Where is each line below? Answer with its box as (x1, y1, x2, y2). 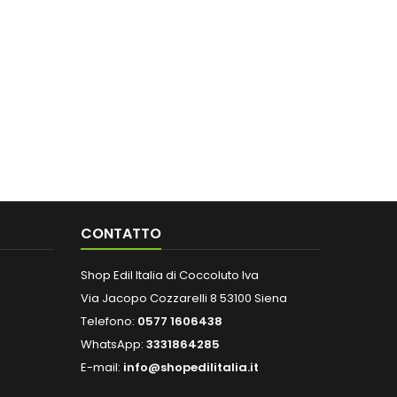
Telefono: (81, 313, 137, 330)
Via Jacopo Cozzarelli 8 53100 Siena (81, 290, 287, 307)
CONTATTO (81, 223, 161, 244)
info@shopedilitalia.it (123, 359, 259, 376)
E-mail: (81, 359, 123, 376)
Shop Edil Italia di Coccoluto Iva (81, 267, 259, 284)
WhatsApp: (81, 336, 146, 353)
